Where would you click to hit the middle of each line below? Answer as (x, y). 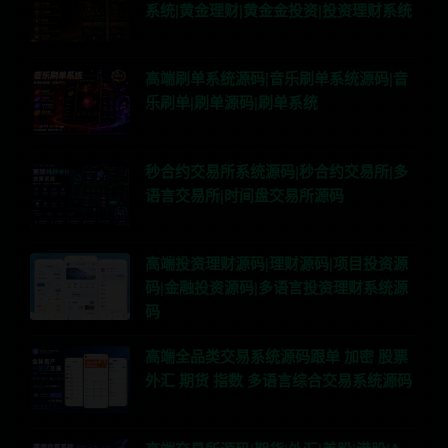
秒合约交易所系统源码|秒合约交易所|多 (276, 172)
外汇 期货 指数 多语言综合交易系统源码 (278, 382)
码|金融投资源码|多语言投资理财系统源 (276, 289)
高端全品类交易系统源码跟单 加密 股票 (276, 358)
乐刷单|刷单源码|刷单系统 (231, 104)
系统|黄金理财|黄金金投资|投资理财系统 (278, 11)
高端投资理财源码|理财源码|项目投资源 (276, 265)
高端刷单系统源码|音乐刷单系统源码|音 (276, 80)
